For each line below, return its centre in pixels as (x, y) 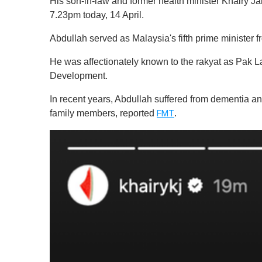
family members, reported (103, 113)
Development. (79, 75)
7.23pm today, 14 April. (97, 15)
